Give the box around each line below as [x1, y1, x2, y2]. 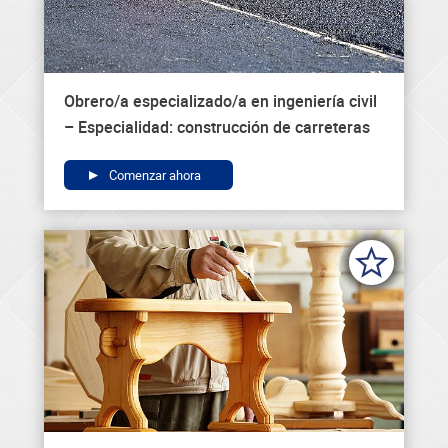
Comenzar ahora [106, 165, 201, 184]
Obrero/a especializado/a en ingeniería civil [64, 89, 377, 112]
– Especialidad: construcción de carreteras [64, 115, 370, 138]
